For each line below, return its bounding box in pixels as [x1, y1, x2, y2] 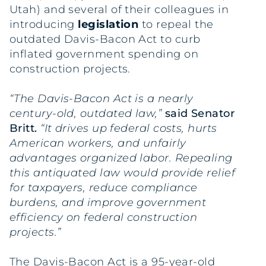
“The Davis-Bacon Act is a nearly [9, 92, 194, 106]
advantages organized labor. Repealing [9, 151, 233, 165]
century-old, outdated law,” [9, 107, 165, 121]
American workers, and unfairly [9, 137, 186, 150]
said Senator [164, 107, 235, 121]
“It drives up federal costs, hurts [37, 122, 217, 135]
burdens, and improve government [9, 196, 206, 210]
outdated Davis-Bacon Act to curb [9, 33, 201, 46]
